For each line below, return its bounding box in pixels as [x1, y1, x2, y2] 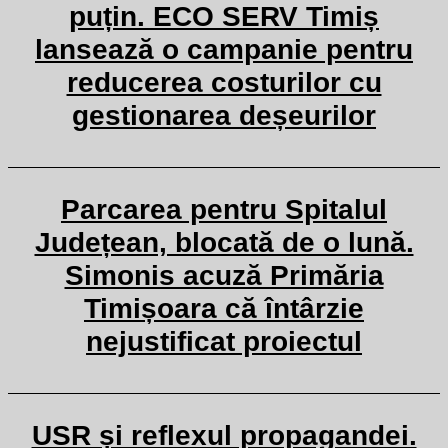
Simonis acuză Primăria [64, 260, 384, 291]
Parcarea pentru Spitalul [61, 194, 387, 225]
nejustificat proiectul [86, 326, 362, 357]
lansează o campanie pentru [35, 34, 413, 65]
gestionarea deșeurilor [72, 100, 376, 131]
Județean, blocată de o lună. [34, 227, 414, 258]
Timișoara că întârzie [84, 293, 364, 324]
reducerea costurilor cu [66, 67, 382, 98]
